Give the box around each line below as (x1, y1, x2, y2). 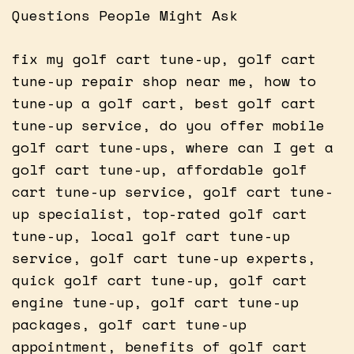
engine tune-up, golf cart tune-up (12, 291, 299, 312)
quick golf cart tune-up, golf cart (12, 269, 307, 290)
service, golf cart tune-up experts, (12, 247, 316, 268)
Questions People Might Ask (12, 4, 238, 25)
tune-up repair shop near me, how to (12, 70, 316, 91)
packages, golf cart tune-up (12, 313, 247, 334)
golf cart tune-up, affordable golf (12, 158, 307, 179)
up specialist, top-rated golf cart (12, 202, 307, 224)
